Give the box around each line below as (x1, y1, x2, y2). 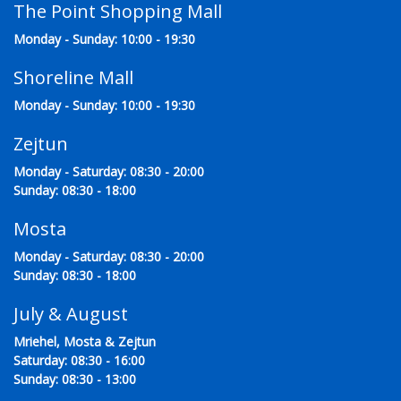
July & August (13, 302, 128, 327)
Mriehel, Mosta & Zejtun (13, 333, 156, 351)
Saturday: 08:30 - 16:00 (13, 352, 145, 370)
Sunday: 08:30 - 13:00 (13, 371, 136, 388)
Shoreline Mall (13, 65, 133, 90)
